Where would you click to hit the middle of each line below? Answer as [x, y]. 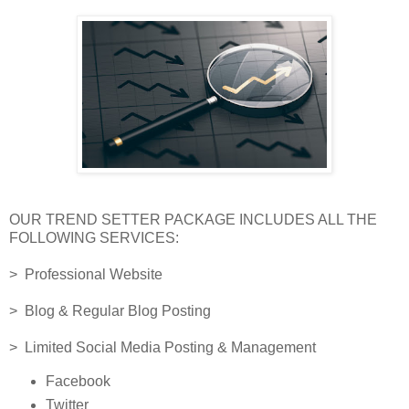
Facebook [78, 381]
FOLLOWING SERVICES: [94, 237]
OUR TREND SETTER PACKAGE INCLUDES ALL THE [193, 219]
